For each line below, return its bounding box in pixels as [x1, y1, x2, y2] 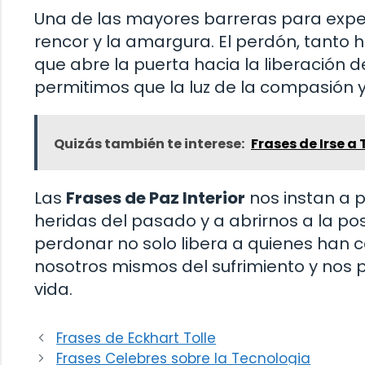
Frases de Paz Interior [66, 186, 245, 209]
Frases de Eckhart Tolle [56, 328, 217, 348]
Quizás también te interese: [54, 134, 244, 153]
